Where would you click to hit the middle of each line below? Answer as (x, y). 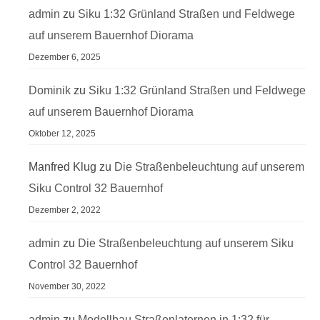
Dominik (50, 90)
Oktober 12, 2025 (62, 134)
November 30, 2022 (67, 286)
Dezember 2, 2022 (65, 210)
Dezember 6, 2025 (65, 57)
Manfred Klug (62, 167)
